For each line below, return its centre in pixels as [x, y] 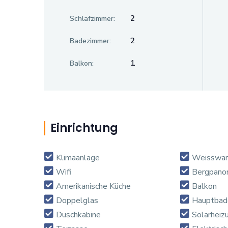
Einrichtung [84, 128]
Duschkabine [78, 215]
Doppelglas [77, 200]
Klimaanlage [78, 158]
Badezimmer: [90, 41]
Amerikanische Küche [93, 186]
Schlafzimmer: [92, 18]
